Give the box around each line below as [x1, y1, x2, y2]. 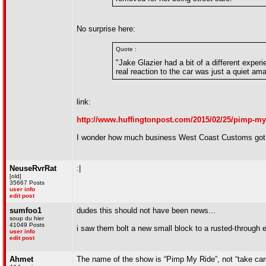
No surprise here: [77, 24, 135, 33]
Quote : [116, 46, 137, 52]
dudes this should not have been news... [77, 206, 216, 215]
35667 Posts [9, 179, 45, 186]
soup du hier [9, 215, 44, 221]
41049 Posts [9, 221, 45, 228]
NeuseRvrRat [9, 164, 56, 173]
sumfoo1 [9, 206, 42, 215]
